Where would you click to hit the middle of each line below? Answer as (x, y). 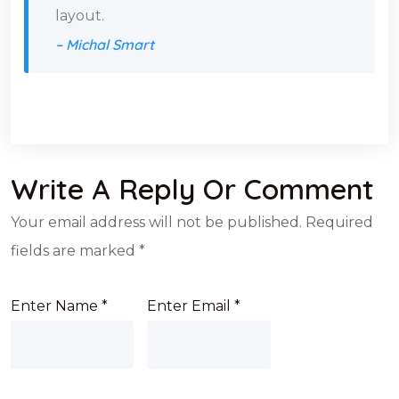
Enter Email (191, 306)
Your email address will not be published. (156, 223)
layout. (80, 16)
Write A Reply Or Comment (192, 189)
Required (339, 223)
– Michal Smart (105, 45)
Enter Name (56, 306)
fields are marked (75, 251)
